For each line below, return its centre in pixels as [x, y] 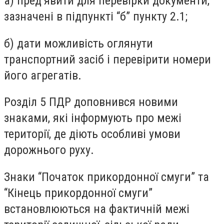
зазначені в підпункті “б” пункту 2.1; [96, 17]
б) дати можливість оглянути [78, 43]
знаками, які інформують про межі [93, 118]
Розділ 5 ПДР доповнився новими [91, 102]
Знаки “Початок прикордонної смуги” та [106, 177]
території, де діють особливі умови [92, 134]
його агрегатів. [43, 75]
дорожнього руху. [49, 150]
